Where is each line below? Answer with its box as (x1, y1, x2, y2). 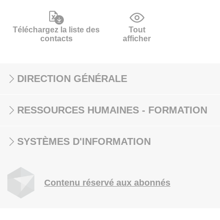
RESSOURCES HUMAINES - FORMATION (17, 105, 207, 115)
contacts (40, 34, 73, 43)
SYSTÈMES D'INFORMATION (17, 136, 151, 147)
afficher (123, 34, 151, 43)
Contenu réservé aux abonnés (44, 178, 170, 188)
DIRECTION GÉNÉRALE (17, 73, 127, 84)
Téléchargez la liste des (13, 26, 100, 34)
